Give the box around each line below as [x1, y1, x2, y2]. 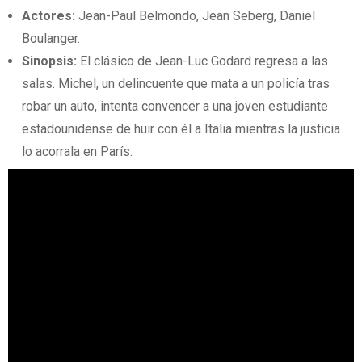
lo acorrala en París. [22, 144, 133, 160]
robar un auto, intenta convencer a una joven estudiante [22, 99, 329, 115]
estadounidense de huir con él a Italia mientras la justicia [22, 121, 341, 137]
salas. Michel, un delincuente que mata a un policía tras [22, 76, 330, 92]
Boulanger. [22, 31, 81, 47]
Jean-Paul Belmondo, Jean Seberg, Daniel [75, 8, 316, 24]
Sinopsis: [22, 53, 78, 69]
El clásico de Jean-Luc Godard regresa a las [77, 53, 329, 69]
